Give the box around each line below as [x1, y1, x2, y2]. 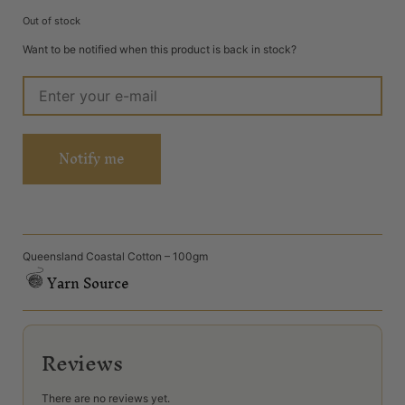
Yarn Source [47, 268, 130, 300]
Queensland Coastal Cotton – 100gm [23, 249, 208, 263]
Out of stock [23, 14, 80, 28]
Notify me [59, 142, 125, 174]
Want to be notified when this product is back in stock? [23, 42, 297, 56]
